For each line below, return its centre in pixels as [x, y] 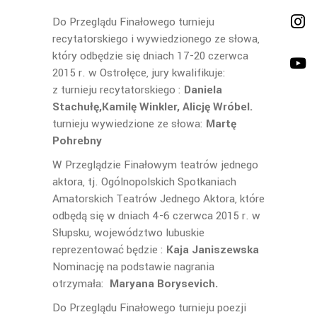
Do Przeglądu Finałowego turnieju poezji [149, 308]
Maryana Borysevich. [164, 284]
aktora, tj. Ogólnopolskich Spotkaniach [144, 182]
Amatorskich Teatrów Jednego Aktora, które [158, 199]
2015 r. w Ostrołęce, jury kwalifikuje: [139, 73]
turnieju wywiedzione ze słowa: [129, 124]
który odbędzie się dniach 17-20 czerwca [150, 56]
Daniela [202, 90]
